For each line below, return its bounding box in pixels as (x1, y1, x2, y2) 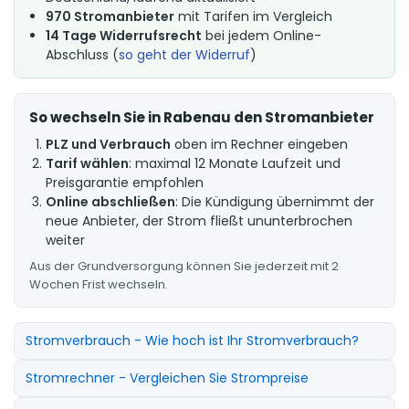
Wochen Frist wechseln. (29, 275, 168, 293)
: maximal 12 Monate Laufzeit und (129, 153, 341, 173)
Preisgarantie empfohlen (46, 173, 204, 192)
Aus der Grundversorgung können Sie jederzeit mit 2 (29, 257, 339, 275)
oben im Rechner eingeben (171, 134, 348, 153)
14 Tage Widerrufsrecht (46, 26, 202, 45)
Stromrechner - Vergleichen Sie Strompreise (26, 368, 309, 387)
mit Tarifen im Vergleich (174, 6, 332, 26)
